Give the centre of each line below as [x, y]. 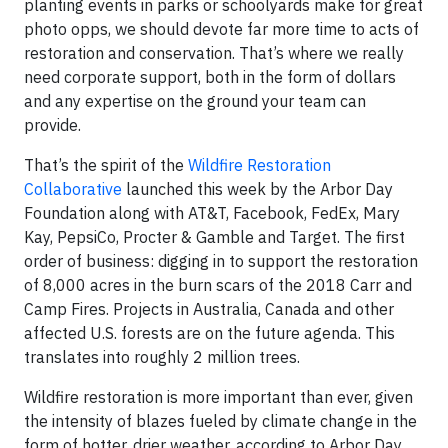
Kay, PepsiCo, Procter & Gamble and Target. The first [214, 237]
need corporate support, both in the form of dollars [210, 77]
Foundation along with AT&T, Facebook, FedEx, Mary [212, 213]
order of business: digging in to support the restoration [221, 261]
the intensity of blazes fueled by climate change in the [220, 421]
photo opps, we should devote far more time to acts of [221, 29]
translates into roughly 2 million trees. [162, 357]
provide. [54, 125]
